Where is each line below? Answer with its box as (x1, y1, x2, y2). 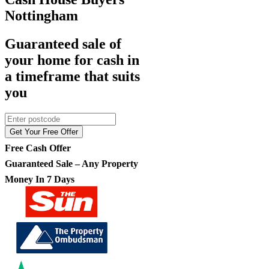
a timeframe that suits (5, 68, 140, 84)
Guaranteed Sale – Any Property (5, 158, 138, 169)
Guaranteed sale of (5, 35, 121, 52)
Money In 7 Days (5, 174, 74, 184)
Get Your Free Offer (10, 127, 78, 136)
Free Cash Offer (5, 142, 71, 153)
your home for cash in (5, 52, 139, 68)
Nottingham (5, 7, 78, 23)
